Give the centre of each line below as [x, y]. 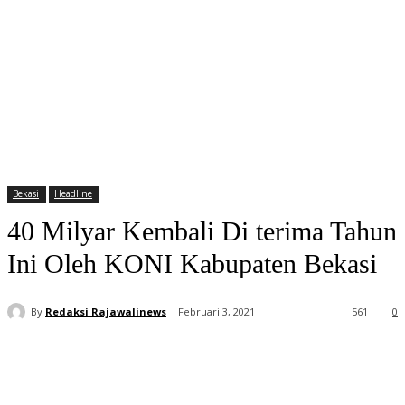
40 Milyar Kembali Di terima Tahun [202, 231]
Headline [73, 194]
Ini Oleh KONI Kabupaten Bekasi [192, 264]
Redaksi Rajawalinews [106, 311]
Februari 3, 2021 [217, 312]
